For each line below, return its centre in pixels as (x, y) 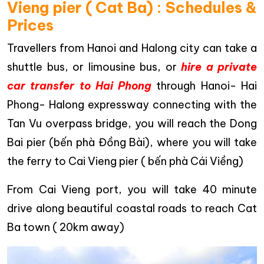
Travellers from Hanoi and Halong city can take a (132, 48)
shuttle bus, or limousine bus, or (94, 67)
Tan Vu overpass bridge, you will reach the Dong (132, 123)
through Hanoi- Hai (204, 85)
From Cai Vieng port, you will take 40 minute (132, 189)
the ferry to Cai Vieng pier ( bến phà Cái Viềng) (125, 161)
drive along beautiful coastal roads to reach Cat (132, 208)
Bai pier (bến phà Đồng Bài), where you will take (132, 142)
